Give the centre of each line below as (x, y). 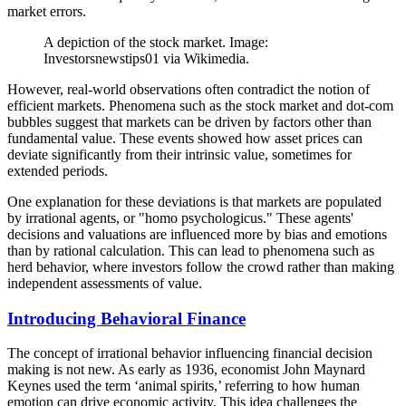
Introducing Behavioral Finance (126, 318)
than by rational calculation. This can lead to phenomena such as (191, 250)
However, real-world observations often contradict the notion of (188, 89)
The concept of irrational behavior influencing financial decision (190, 353)
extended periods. (58, 170)
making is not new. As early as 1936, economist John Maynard (186, 370)
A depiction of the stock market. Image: (156, 42)
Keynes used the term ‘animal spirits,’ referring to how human (184, 386)
